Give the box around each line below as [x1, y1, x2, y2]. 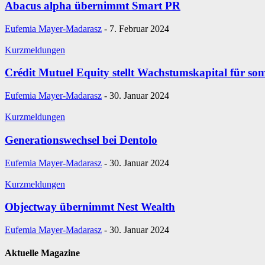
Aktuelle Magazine [5, 248, 80, 258]
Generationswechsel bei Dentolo [5, 133, 157, 146]
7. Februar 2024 [109, 23, 169, 34]
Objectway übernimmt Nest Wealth [5, 201, 175, 214]
